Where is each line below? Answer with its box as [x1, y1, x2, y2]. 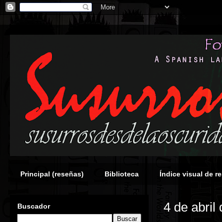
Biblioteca [105, 170, 139, 178]
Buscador [17, 202, 50, 210]
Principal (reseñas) [20, 170, 84, 178]
